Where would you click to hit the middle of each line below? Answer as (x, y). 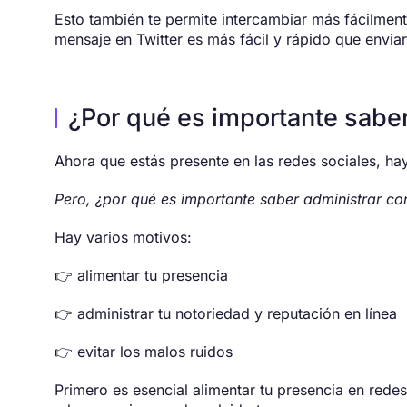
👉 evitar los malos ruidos (144, 352)
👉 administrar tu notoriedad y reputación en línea (226, 314)
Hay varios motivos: (123, 238)
